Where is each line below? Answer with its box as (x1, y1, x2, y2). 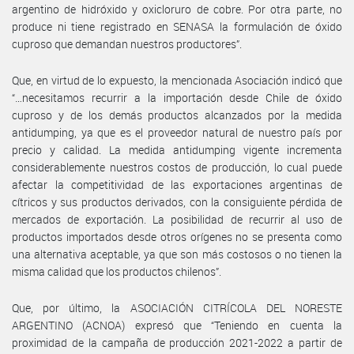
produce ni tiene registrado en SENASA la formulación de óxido (12, 18, 342, 34)
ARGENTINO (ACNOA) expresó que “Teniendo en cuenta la (12, 317, 342, 333)
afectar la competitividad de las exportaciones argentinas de (12, 176, 342, 192)
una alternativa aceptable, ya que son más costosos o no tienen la (12, 246, 342, 262)
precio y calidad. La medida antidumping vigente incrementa (12, 141, 342, 157)
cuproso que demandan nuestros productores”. (12, 36, 242, 51)
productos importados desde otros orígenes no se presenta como (12, 228, 342, 244)
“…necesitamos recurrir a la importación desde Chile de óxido (12, 89, 342, 105)
